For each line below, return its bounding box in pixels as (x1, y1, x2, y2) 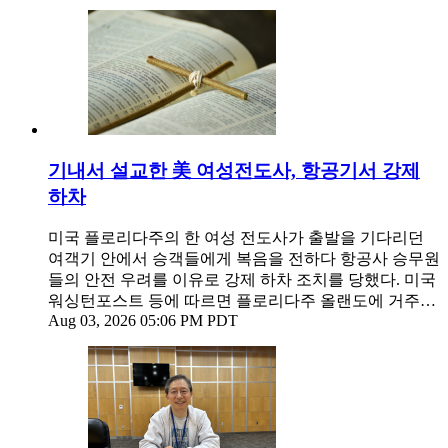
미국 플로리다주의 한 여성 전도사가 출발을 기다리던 (48, 229, 424, 247)
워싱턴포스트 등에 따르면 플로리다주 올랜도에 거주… (48, 292, 436, 310)
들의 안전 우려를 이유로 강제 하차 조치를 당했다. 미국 (48, 271, 436, 289)
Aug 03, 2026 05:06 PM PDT (48, 312, 238, 330)
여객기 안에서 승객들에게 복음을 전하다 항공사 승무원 (48, 250, 440, 268)
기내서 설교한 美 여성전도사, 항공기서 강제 (48, 159, 420, 181)
